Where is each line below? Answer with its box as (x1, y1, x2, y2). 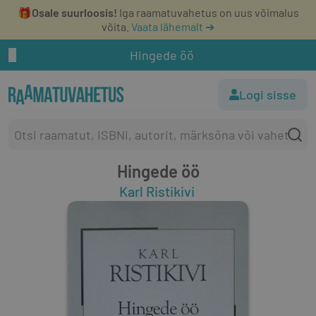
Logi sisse (239, 87, 296, 102)
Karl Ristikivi (119, 183, 195, 200)
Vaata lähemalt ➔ (131, 20, 214, 33)
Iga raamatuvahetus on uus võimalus (116, 6, 299, 19)
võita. (102, 20, 129, 33)
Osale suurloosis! (31, 6, 117, 19)
